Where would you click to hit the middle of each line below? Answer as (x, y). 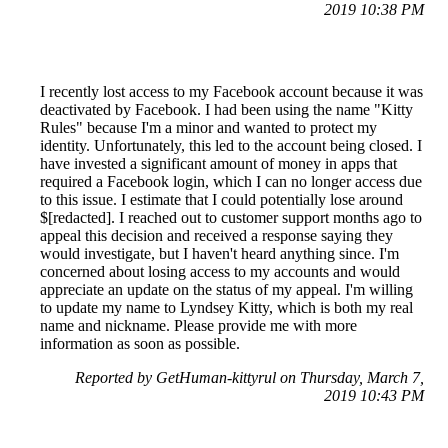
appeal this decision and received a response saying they (216, 236)
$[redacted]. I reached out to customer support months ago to (231, 218)
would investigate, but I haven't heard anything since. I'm (219, 254)
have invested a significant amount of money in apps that (218, 164)
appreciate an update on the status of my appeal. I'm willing (226, 290)
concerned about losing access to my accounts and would (220, 272)
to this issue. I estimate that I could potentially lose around (221, 200)
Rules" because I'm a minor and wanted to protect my (208, 128)
